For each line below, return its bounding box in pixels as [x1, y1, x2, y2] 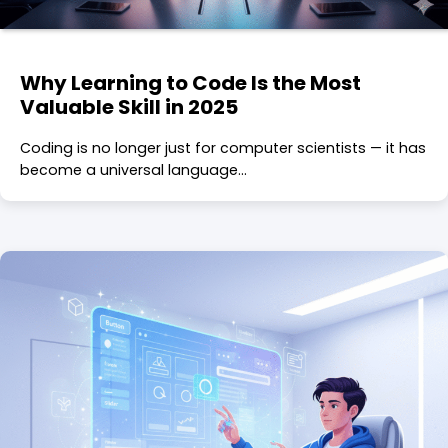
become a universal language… [20, 159, 247, 180]
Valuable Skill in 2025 [20, 92, 238, 121]
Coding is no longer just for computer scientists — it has [20, 137, 426, 158]
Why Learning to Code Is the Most [20, 68, 361, 97]
